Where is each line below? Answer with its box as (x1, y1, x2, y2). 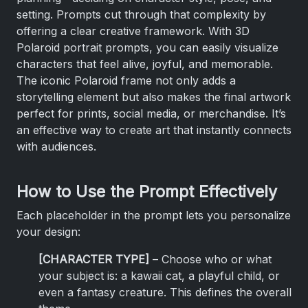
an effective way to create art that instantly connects (16, 123, 291, 137)
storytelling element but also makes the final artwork (16, 90, 291, 104)
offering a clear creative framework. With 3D (16, 24, 250, 38)
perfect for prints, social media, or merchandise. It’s (16, 107, 286, 120)
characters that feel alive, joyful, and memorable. (16, 57, 273, 71)
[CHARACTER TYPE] (38, 252, 149, 266)
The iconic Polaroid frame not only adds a (16, 74, 236, 87)
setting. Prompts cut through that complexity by (16, 8, 266, 21)
